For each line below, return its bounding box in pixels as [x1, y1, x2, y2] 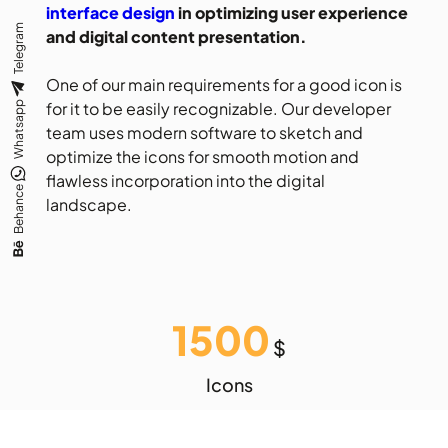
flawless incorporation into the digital [46, 169, 325, 191]
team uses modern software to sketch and [46, 121, 363, 143]
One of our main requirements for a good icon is [46, 73, 402, 95]
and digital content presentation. [46, 25, 307, 47]
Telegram [10, 21, 26, 73]
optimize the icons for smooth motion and [46, 145, 359, 167]
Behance [10, 183, 26, 233]
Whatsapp [10, 98, 26, 158]
